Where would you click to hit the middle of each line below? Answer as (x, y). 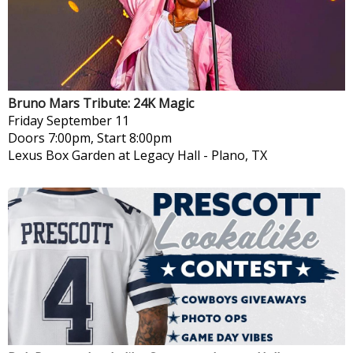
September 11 (88, 120)
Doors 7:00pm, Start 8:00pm (90, 137)
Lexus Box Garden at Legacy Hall (104, 155)
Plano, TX (239, 155)
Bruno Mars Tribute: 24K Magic (101, 103)
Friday (26, 120)
